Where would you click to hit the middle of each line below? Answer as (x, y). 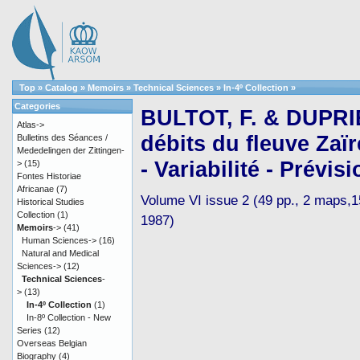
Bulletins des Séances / (62, 137)
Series (29, 330)
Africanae (35, 189)
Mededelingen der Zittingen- (71, 150)
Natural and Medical (60, 253)
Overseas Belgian (52, 343)
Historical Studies (51, 202)
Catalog (61, 88)
